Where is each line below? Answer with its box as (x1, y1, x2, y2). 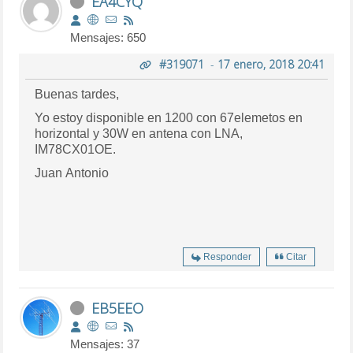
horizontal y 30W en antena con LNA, (35, 126, 243, 140)
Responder (203, 251, 251, 262)
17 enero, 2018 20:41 (217, 56, 325, 72)
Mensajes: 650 (70, 30, 147, 44)
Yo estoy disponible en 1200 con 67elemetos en (35, 110, 303, 124)
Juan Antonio (35, 165, 110, 180)
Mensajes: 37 (70, 336, 140, 351)
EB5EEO (91, 298, 144, 318)
